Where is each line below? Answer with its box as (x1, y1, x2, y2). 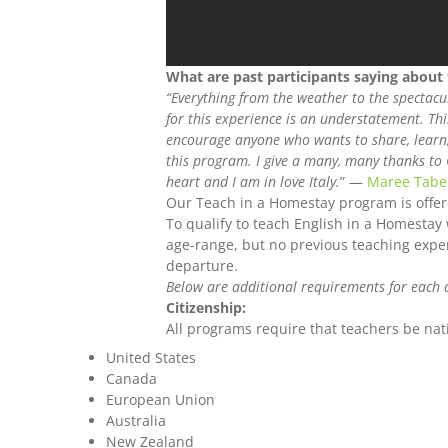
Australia (106, 411, 166, 431)
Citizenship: (166, 298, 247, 318)
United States (106, 348, 196, 368)
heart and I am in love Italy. (166, 172, 341, 192)
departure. (166, 256, 239, 276)
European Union (106, 390, 215, 410)
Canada (106, 369, 157, 389)
